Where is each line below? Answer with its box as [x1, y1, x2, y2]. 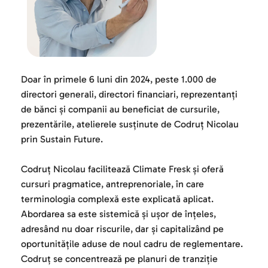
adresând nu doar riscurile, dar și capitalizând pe [21, 223, 224, 235]
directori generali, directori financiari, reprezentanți [21, 89, 237, 100]
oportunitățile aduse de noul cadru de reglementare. [21, 238, 243, 250]
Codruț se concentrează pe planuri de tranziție [21, 253, 218, 265]
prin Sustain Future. [21, 133, 103, 145]
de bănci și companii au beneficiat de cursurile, [21, 103, 220, 115]
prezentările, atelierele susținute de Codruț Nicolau [21, 118, 239, 130]
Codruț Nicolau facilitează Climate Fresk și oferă [21, 163, 224, 175]
